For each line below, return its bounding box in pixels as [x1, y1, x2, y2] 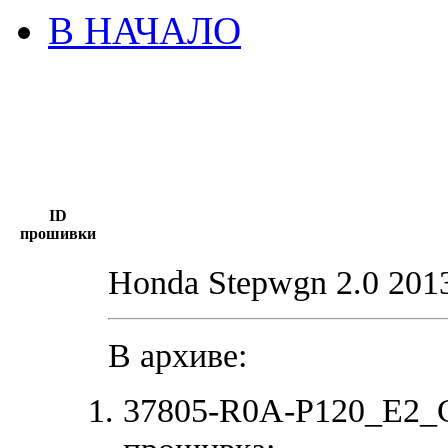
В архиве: [108, 335, 247, 374]
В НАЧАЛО [48, 8, 241, 52]
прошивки [19, 224, 96, 242]
